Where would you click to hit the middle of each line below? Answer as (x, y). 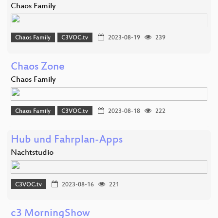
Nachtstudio (32, 153)
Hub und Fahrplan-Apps (67, 141)
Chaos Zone (38, 67)
